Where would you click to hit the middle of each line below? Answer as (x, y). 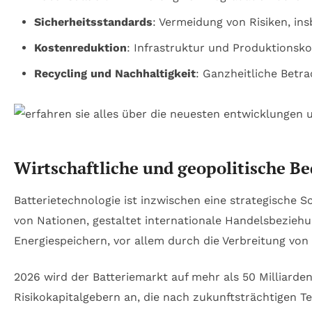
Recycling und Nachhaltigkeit (115, 73)
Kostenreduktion (80, 47)
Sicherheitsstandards (93, 22)
